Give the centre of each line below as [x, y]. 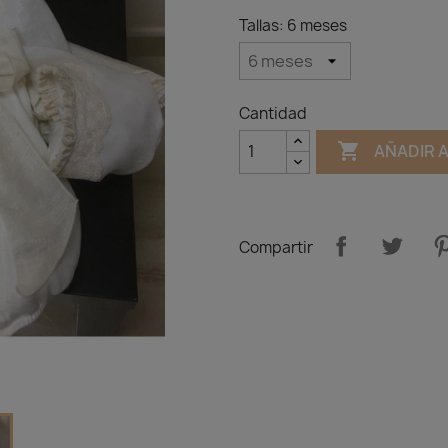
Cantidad [273, 113]
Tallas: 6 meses [293, 25]
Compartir [276, 248]
